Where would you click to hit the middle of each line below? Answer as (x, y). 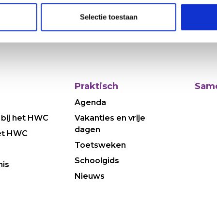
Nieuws (90, 176)
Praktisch (97, 86)
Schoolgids (97, 161)
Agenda (91, 102)
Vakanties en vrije (110, 118)
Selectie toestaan (108, 17)
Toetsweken (101, 145)
